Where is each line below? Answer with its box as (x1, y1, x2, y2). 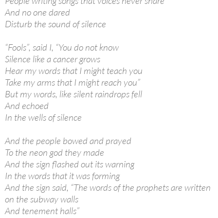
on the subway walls (5, 193, 78, 205)
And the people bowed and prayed (5, 135, 131, 147)
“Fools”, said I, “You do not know (5, 41, 119, 54)
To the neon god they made (5, 146, 104, 159)
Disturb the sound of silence (5, 18, 106, 30)
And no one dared (5, 6, 70, 18)
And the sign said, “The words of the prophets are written (5, 182, 211, 194)
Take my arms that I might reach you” (5, 76, 140, 89)
